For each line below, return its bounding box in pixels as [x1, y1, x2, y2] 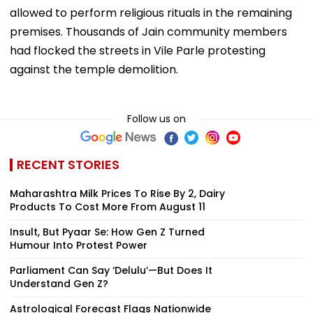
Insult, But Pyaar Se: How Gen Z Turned [10, 224, 205, 239]
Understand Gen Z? [10, 276, 108, 291]
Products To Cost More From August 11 [10, 199, 205, 214]
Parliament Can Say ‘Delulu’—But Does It [10, 263, 212, 277]
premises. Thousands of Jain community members [10, 23, 287, 40]
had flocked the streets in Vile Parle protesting [10, 42, 265, 59]
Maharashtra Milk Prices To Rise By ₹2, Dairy [10, 186, 225, 201]
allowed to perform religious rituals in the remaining [10, 4, 292, 21]
